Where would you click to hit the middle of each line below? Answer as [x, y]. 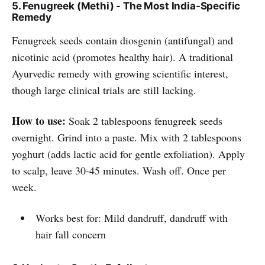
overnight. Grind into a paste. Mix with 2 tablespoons [127, 137]
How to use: [39, 120]
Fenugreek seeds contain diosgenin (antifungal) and [122, 40]
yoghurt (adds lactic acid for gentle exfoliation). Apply [128, 153]
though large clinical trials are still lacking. [104, 90]
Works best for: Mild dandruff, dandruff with [131, 217]
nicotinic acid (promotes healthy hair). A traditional [122, 56]
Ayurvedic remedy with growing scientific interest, [120, 73]
